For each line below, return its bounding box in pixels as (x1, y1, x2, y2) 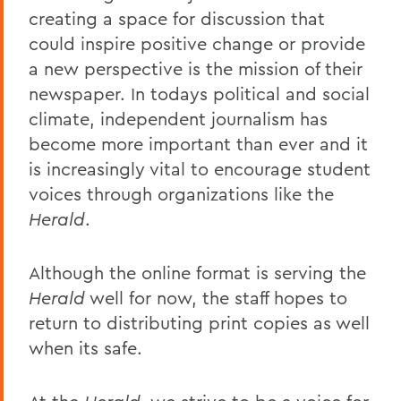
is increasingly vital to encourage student (29, 157, 371, 180)
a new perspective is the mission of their (29, 56, 363, 80)
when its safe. (29, 336, 142, 359)
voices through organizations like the (29, 182, 334, 205)
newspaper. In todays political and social (29, 81, 370, 105)
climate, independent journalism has (29, 107, 328, 130)
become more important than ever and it (29, 132, 368, 155)
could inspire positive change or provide (29, 31, 365, 55)
